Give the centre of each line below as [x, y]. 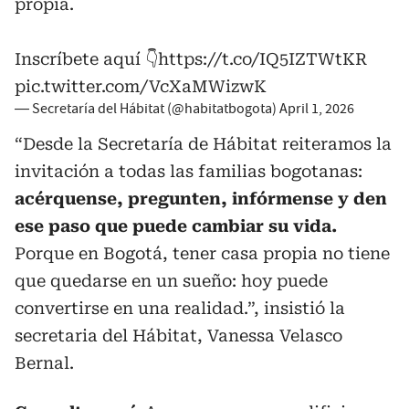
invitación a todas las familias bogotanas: [189, 171]
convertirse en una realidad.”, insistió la [180, 308]
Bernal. [44, 363]
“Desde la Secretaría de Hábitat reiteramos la [203, 144]
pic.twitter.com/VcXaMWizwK [141, 86]
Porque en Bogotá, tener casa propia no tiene [202, 253]
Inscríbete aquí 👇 [86, 59]
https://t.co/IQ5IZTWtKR [262, 59]
